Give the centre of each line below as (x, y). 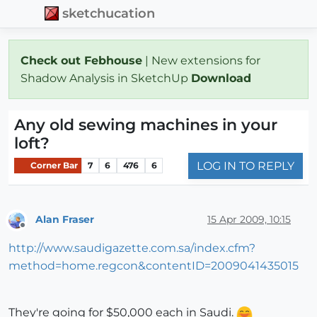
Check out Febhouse (81, 60)
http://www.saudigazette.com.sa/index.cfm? (132, 248)
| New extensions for (201, 60)
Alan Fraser (65, 220)
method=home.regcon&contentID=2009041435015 (154, 266)
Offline (36, 231)
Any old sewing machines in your (146, 125)
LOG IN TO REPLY (246, 166)
